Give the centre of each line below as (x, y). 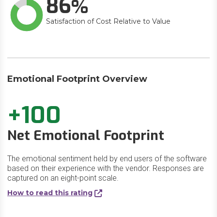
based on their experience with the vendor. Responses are (106, 168)
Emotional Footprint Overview (77, 79)
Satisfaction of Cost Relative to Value (108, 21)
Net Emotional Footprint (86, 135)
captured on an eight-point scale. (63, 178)
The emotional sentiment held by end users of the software (107, 159)
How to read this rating (50, 193)
